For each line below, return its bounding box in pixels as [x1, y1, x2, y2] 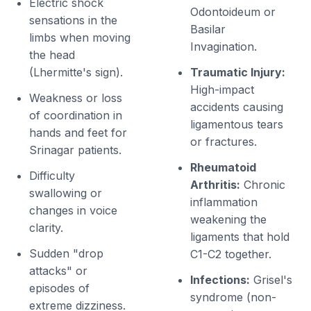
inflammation [190, 194, 258, 209]
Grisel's [250, 272, 292, 287]
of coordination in [29, 108, 123, 122]
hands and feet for [29, 125, 128, 140]
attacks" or [29, 263, 88, 278]
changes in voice [29, 203, 118, 217]
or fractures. [190, 134, 257, 149]
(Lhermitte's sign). [29, 65, 124, 79]
